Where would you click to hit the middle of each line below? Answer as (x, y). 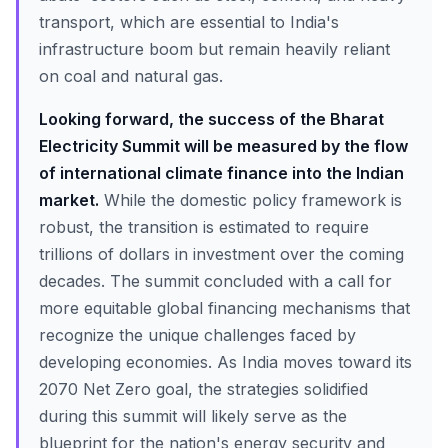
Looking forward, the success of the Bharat (211, 119)
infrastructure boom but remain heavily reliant (214, 49)
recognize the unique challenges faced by (197, 335)
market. (69, 200)
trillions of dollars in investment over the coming (221, 254)
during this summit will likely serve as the (193, 416)
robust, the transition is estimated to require (204, 227)
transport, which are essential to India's (189, 22)
